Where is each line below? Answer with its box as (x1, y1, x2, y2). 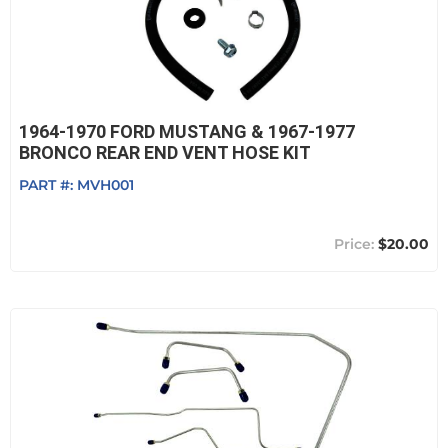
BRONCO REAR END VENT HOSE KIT (19, 142, 311, 163)
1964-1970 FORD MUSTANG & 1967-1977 (19, 121, 355, 142)
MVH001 (77, 176, 134, 194)
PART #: (19, 176, 77, 194)
